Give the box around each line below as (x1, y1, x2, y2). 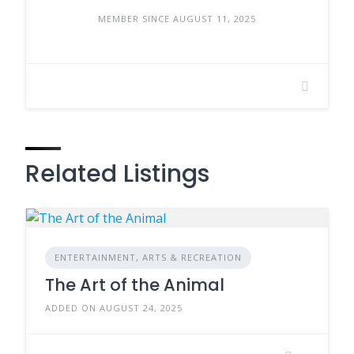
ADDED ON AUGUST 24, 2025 (45, 302, 183, 314)
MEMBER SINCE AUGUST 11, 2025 (98, 13, 256, 24)
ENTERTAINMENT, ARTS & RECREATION (55, 251, 242, 263)
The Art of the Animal (45, 273, 224, 296)
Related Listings (25, 157, 209, 190)
